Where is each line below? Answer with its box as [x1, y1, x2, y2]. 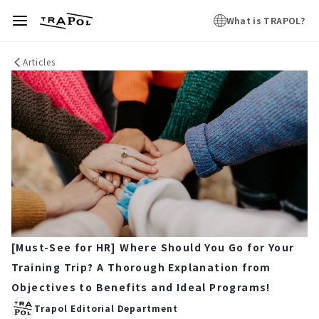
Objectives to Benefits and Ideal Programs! [11, 280, 271, 294]
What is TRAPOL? [226, 14, 305, 26]
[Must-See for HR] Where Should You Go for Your [11, 240, 295, 254]
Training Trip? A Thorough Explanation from [11, 260, 271, 274]
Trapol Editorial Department [34, 302, 178, 314]
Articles [23, 56, 56, 68]
